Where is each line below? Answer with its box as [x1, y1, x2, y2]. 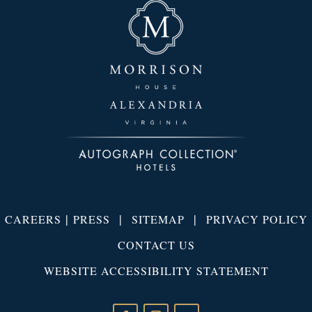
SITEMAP [131, 211, 185, 226]
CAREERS [4, 211, 61, 226]
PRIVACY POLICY [205, 211, 308, 226]
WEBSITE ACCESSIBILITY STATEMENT [43, 263, 269, 278]
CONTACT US [117, 237, 195, 252]
